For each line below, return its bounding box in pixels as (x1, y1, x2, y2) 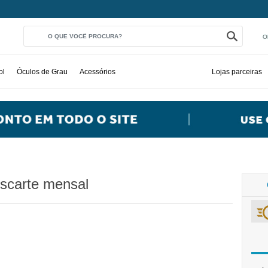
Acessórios (80, 67, 115, 76)
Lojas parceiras (212, 67, 262, 76)
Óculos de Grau (17, 67, 68, 76)
